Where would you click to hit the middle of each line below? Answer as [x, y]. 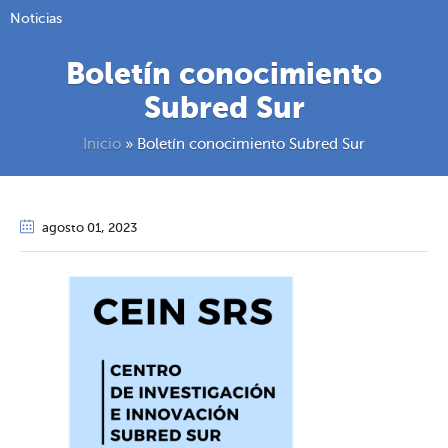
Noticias [36, 19]
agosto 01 [71, 229]
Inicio [102, 145]
